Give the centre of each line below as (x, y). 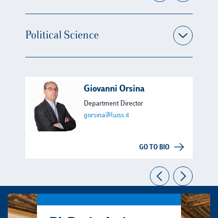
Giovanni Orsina (114, 90)
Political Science (62, 36)
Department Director (113, 104)
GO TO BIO (154, 148)
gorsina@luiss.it (106, 116)
